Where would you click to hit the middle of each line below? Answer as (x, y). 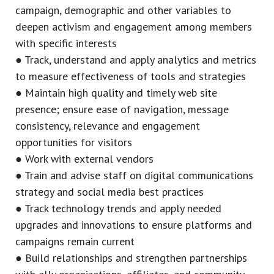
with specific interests (66, 43)
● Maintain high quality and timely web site (116, 93)
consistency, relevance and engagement (108, 126)
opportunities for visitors (74, 143)
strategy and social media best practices (109, 192)
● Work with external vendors (84, 159)
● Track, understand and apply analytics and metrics (136, 60)
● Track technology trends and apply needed (118, 209)
